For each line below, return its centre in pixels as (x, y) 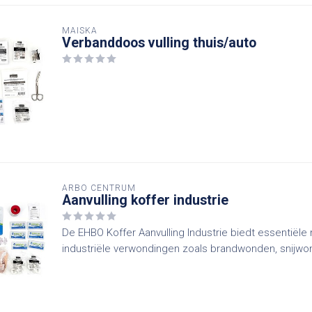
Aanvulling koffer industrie (145, 200)
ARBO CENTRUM (99, 188)
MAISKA (80, 31)
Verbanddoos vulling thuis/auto (159, 43)
